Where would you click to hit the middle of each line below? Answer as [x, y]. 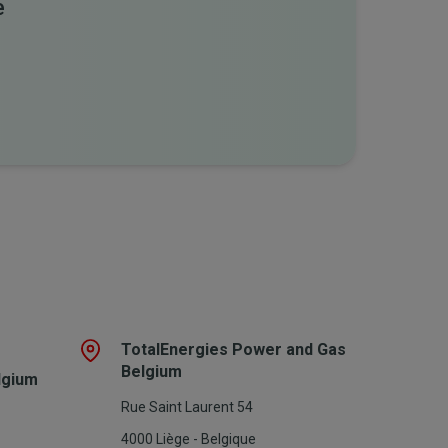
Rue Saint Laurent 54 [187, 406]
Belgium [151, 371]
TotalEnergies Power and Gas [233, 349]
